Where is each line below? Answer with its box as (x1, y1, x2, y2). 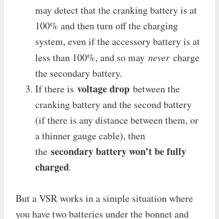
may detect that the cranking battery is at (35, 3, 197, 17)
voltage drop (77, 81, 130, 96)
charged (35, 159, 69, 174)
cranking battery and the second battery (35, 97, 192, 111)
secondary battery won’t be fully (51, 144, 186, 158)
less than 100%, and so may (35, 50, 148, 64)
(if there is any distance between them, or (35, 113, 198, 127)
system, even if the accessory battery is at (35, 34, 200, 48)
